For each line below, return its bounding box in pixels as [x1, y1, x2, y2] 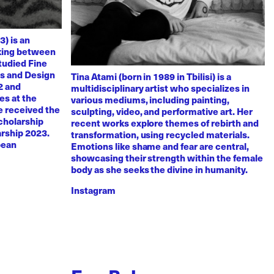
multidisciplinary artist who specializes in [70, 81, 250, 94]
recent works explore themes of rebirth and [70, 116, 259, 129]
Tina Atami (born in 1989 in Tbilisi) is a [70, 69, 232, 83]
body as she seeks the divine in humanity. [70, 162, 248, 176]
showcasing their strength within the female [70, 150, 264, 164]
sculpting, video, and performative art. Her [70, 104, 253, 117]
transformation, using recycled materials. [70, 127, 250, 141]
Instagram [70, 183, 116, 196]
